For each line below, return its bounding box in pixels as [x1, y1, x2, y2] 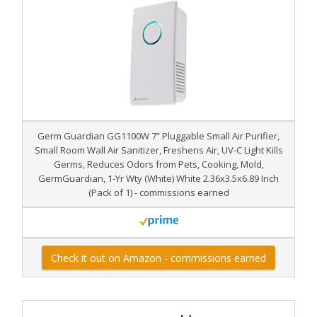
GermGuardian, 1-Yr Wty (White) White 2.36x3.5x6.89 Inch [38, 171, 279, 185]
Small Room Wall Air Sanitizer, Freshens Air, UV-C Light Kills [34, 143, 283, 156]
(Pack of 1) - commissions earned [88, 185, 229, 199]
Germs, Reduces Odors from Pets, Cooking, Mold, [53, 157, 264, 171]
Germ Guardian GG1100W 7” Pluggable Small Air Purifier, [38, 129, 279, 142]
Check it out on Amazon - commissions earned [51, 250, 266, 265]
